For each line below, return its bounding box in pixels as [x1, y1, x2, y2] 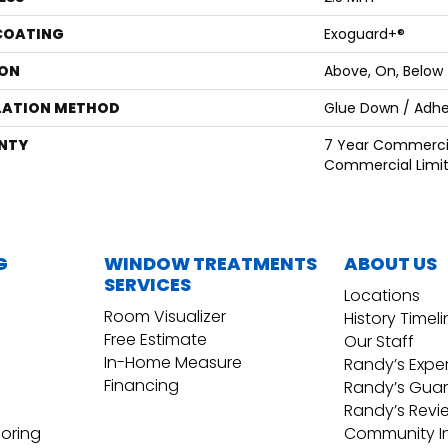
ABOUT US [344, 251, 437, 277]
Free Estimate [104, 328, 207, 352]
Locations [344, 284, 420, 308]
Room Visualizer [104, 305, 226, 329]
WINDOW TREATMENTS [104, 251, 317, 277]
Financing [104, 374, 179, 398]
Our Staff [344, 330, 414, 354]
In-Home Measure [104, 351, 242, 375]
